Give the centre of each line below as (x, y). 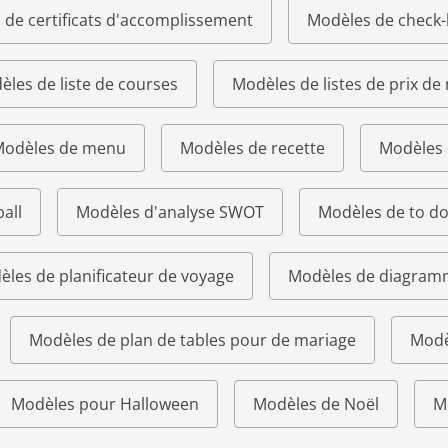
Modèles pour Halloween (105, 404)
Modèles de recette (252, 148)
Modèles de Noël (316, 404)
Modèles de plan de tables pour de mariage (192, 340)
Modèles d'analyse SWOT (170, 212)
